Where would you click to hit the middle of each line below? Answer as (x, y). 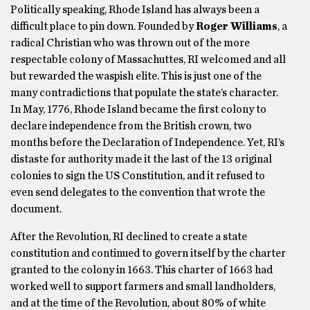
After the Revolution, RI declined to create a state (129, 237)
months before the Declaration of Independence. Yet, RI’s (147, 143)
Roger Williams (237, 26)
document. (36, 209)
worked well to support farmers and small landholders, (143, 286)
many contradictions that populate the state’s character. (144, 93)
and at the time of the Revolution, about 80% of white (138, 303)
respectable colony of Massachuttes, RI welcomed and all (148, 60)
